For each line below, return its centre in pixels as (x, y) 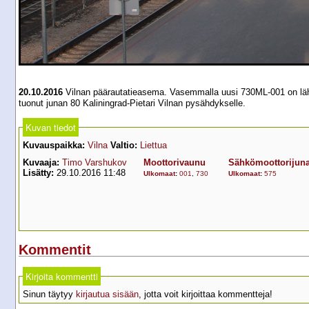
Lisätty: (38, 173)
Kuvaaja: (41, 162)
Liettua (153, 145)
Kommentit (55, 250)
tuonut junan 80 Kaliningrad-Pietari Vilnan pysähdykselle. (132, 103)
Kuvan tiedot (51, 127)
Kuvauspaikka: (54, 145)
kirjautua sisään (107, 295)
